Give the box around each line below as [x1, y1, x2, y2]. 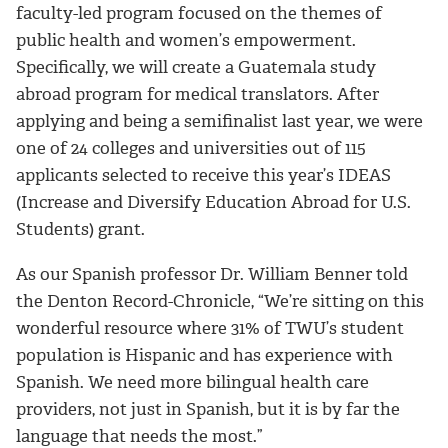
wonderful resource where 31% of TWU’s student [16, 316, 404, 339]
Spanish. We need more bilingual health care [16, 370, 369, 393]
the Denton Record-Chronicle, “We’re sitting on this [16, 289, 424, 312]
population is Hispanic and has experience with [16, 343, 393, 366]
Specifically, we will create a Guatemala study [16, 55, 376, 78]
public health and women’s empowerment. [16, 28, 356, 51]
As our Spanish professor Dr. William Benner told [16, 262, 408, 285]
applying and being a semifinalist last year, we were [16, 109, 423, 132]
